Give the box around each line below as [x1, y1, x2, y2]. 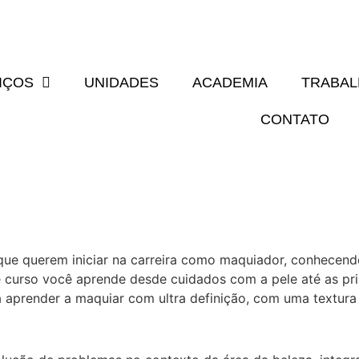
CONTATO [260, 111, 329, 127]
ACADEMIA [192, 75, 268, 91]
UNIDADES [83, 75, 159, 91]
